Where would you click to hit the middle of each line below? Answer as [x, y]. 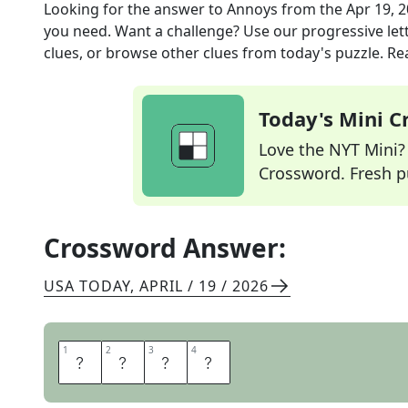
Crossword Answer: [165, 248]
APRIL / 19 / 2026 [204, 286]
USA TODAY [87, 286]
